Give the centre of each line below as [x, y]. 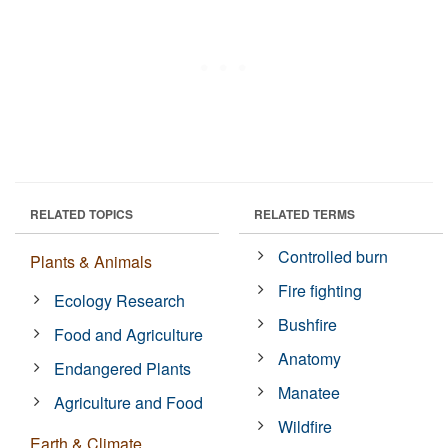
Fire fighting [320, 290]
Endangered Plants [123, 368]
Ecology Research [120, 300]
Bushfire [308, 324]
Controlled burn [333, 256]
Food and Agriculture [129, 334]
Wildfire [305, 426]
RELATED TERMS [304, 213]
